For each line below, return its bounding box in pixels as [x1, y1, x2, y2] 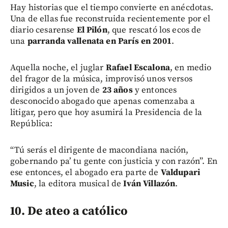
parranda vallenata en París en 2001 [27, 35, 172, 47]
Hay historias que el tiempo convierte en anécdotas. [10, 2, 214, 13]
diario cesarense [10, 24, 77, 36]
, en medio [170, 62, 212, 73]
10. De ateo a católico [10, 203, 128, 219]
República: [10, 118, 53, 129]
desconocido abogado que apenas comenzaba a [10, 95, 195, 107]
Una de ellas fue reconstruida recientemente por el [10, 13, 211, 24]
